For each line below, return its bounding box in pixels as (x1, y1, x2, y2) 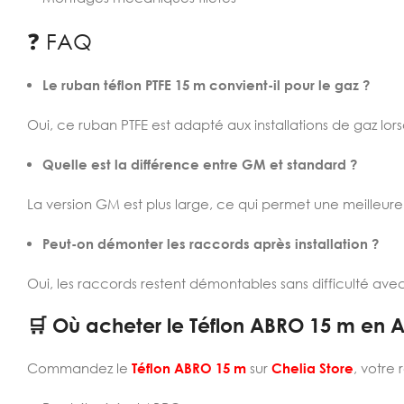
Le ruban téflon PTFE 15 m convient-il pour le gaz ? (42, 77, 370, 93)
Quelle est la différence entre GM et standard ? (42, 156, 357, 172)
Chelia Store (271, 360, 353, 376)
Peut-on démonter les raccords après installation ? (42, 235, 379, 252)
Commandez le (27, 360, 132, 376)
